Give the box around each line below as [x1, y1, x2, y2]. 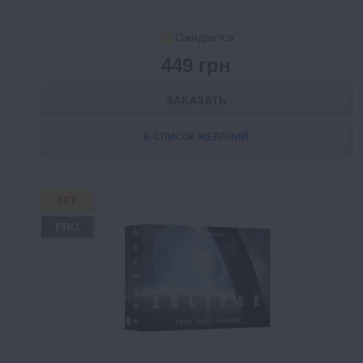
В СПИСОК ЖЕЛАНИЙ [143, 131, 249, 143]
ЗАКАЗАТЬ [165, 94, 227, 108]
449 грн [161, 54, 231, 77]
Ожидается [174, 31, 234, 45]
